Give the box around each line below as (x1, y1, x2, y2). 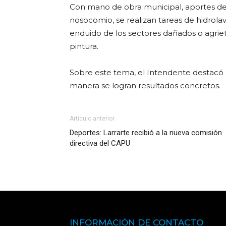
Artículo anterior (70, 115, 115, 122)
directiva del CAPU (70, 139, 130, 148)
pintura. (70, 41, 98, 51)
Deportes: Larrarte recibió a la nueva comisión (70, 128, 222, 137)
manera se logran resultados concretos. (70, 81, 220, 90)
